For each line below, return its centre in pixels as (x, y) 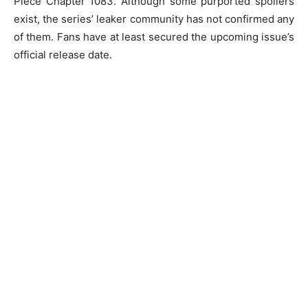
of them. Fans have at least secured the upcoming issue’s (154, 36)
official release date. (63, 54)
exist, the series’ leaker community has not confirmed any (154, 19)
